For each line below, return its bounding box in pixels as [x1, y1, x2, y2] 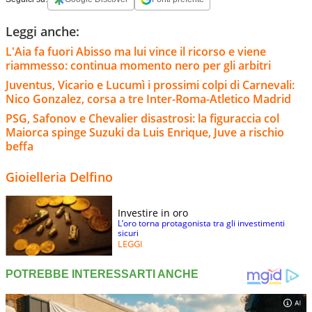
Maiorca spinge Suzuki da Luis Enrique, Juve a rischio [6, 124, 284, 140]
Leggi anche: [6, 22, 79, 40]
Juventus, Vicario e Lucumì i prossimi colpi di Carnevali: [6, 77, 295, 93]
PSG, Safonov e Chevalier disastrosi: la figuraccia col [6, 110, 279, 126]
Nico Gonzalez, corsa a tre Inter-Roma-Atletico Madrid [6, 91, 291, 107]
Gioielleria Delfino [6, 168, 113, 185]
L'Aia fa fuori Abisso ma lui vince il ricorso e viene [6, 43, 266, 59]
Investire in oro [118, 205, 188, 219]
